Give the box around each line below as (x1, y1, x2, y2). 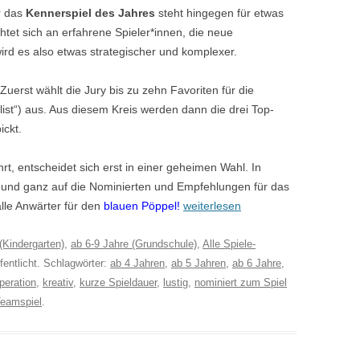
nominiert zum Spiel (194, 276, 287, 288)
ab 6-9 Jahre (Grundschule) (71, 237, 197, 250)
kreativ (43, 276, 73, 288)
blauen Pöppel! (100, 198, 180, 212)
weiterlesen (183, 198, 241, 212)
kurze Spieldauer (80, 276, 157, 288)
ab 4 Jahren (110, 256, 165, 269)
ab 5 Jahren (171, 256, 226, 269)
